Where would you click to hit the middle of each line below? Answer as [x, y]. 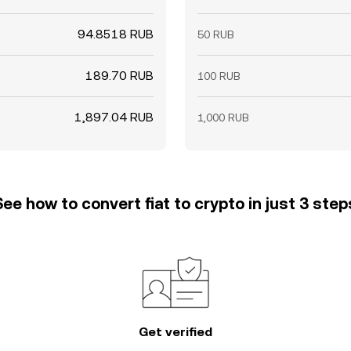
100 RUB [219, 76]
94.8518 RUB [116, 34]
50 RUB [216, 34]
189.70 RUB [119, 76]
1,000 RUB [223, 118]
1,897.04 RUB [114, 117]
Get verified [175, 332]
